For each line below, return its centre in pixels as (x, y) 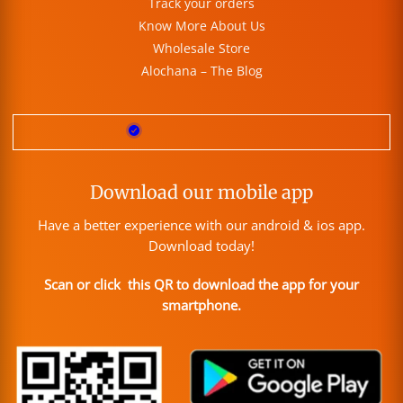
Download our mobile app (201, 193)
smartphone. (201, 304)
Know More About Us (201, 25)
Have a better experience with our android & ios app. (201, 225)
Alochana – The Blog (201, 70)
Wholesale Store (201, 48)
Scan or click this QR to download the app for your (201, 284)
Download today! (201, 246)
